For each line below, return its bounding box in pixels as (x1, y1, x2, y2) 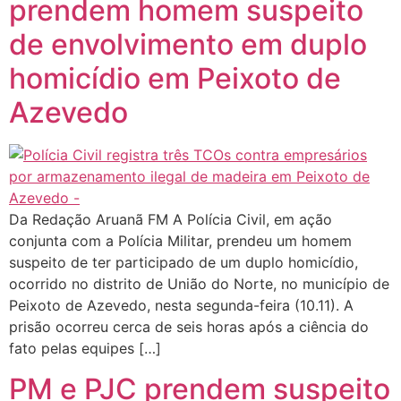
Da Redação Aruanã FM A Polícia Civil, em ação (9, 210, 332, 229)
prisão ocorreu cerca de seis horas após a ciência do (9, 318, 369, 337)
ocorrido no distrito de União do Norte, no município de (9, 275, 389, 294)
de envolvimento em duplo (9, 27, 367, 63)
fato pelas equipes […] (9, 339, 161, 358)
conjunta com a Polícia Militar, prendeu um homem (9, 232, 352, 251)
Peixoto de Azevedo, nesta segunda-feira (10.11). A (9, 296, 354, 315)
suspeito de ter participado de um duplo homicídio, (9, 253, 358, 272)
